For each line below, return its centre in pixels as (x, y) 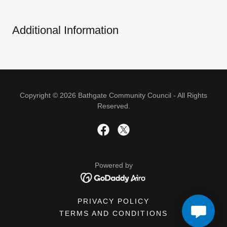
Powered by (113, 165)
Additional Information (65, 30)
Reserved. (113, 106)
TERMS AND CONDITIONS (113, 213)
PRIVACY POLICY (113, 201)
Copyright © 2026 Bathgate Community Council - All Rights (113, 95)
